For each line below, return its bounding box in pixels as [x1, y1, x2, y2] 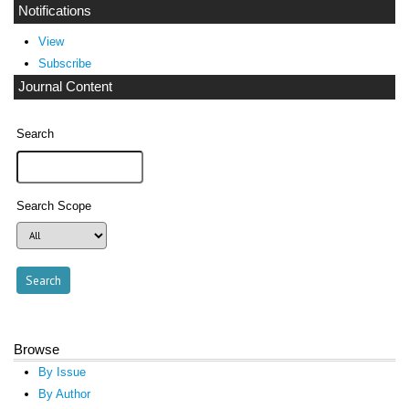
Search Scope [16, 199, 92, 213]
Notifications [18, 4, 91, 19]
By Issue [37, 364, 86, 379]
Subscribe [37, 56, 91, 70]
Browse [14, 341, 59, 357]
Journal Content [18, 79, 112, 94]
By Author [37, 386, 90, 401]
